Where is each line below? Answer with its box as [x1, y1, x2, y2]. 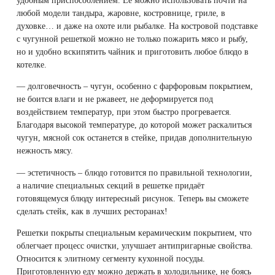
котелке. [17, 59, 47, 69]
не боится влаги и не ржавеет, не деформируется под [17, 94, 214, 104]
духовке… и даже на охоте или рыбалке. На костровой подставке [17, 20, 258, 31]
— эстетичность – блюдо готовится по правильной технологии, [17, 167, 253, 177]
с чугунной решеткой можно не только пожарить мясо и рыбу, [17, 33, 249, 44]
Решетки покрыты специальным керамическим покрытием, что [17, 227, 252, 238]
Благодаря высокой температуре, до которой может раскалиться [17, 120, 252, 130]
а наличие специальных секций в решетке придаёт [17, 180, 205, 190]
